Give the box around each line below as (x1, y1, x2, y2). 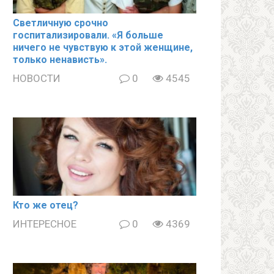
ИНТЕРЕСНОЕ (13, 217, 76, 230)
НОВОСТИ (13, 72, 61, 85)
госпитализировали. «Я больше (13, 29, 163, 42)
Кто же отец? (13, 199, 78, 211)
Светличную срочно (13, 17, 108, 29)
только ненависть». (13, 54, 107, 66)
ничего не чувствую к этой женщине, (13, 42, 193, 54)
